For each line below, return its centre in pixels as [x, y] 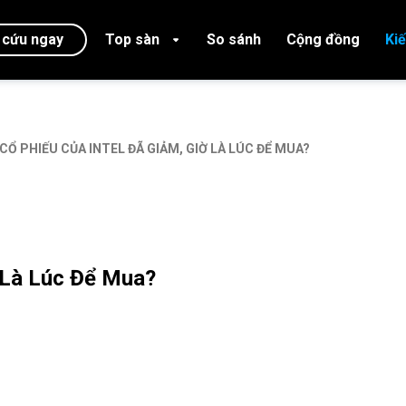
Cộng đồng [323, 39]
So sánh [234, 39]
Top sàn [132, 39]
